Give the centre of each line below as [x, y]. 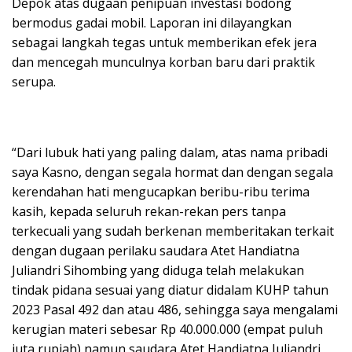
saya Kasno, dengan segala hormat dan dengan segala [172, 172]
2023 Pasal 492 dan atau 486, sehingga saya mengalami [175, 310]
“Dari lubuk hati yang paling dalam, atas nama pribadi [170, 152]
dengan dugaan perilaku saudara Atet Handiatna [156, 251]
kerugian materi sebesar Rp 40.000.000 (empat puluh [167, 329]
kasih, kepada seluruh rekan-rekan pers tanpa [149, 211]
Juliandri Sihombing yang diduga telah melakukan [158, 270]
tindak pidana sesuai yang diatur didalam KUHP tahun [170, 290]
